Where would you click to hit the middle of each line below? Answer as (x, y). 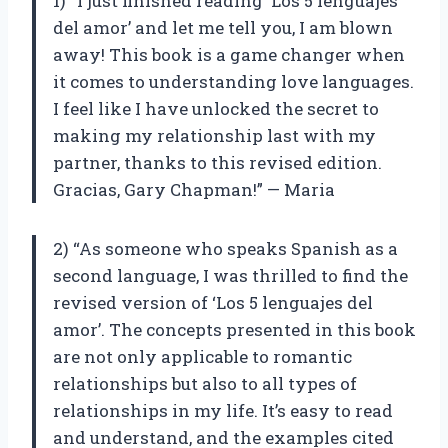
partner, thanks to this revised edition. (217, 163)
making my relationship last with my (214, 136)
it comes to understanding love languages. (233, 82)
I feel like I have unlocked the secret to (216, 109)
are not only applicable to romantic (202, 357)
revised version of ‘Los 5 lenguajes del (213, 303)
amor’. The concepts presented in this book (234, 330)
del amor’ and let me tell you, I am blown (223, 28)
